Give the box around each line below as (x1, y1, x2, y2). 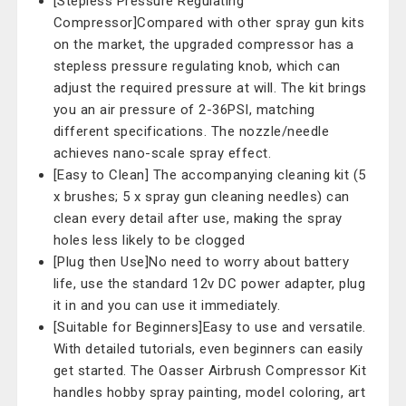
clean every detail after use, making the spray (53, 210, 343, 227)
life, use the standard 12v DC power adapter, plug (53, 275, 366, 292)
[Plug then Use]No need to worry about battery (53, 254, 350, 270)
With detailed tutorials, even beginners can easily (53, 341, 363, 357)
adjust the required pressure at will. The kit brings (53, 80, 367, 96)
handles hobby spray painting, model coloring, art (53, 384, 366, 401)
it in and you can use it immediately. (53, 297, 281, 314)
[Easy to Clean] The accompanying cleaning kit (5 (53, 167, 366, 183)
